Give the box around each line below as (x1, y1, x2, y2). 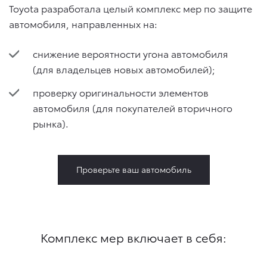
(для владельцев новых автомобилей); (33, 62, 215, 76)
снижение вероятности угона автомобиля (33, 46, 228, 60)
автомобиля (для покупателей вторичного (33, 101, 232, 115)
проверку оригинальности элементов (33, 85, 209, 100)
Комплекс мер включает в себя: (41, 228, 226, 246)
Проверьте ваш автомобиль (76, 163, 191, 175)
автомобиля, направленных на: (9, 17, 157, 30)
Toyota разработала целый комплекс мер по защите (9, 1, 252, 15)
